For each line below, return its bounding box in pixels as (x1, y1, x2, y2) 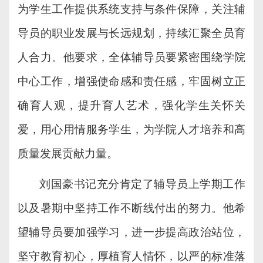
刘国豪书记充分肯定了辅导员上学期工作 (39, 178, 245, 191)
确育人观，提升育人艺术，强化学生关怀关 (18, 99, 245, 112)
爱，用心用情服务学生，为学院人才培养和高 (18, 123, 245, 136)
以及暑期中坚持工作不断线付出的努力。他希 (18, 202, 245, 215)
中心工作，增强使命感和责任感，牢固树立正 (18, 75, 245, 88)
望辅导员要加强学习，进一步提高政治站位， (18, 226, 245, 239)
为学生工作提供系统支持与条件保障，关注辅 (18, 3, 245, 16)
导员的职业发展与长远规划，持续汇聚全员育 (18, 27, 245, 40)
